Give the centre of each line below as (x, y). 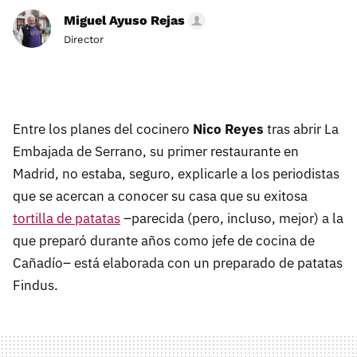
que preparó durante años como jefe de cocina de (164, 241)
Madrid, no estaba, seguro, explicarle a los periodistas (176, 174)
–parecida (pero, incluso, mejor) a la (232, 219)
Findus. (35, 286)
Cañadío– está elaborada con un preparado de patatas (178, 263)
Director (84, 40)
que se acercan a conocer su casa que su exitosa (160, 196)
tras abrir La (301, 129)
